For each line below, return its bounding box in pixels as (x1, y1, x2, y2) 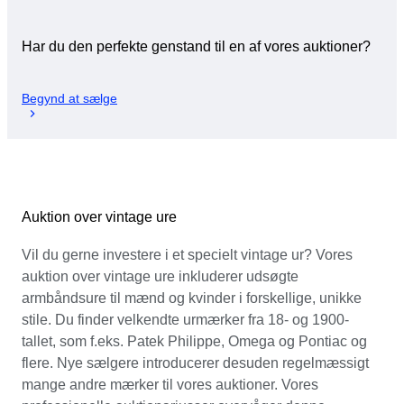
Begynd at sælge (22, 90, 117, 106)
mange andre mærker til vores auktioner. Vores (22, 376, 318, 392)
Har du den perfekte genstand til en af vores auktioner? (22, 39, 371, 55)
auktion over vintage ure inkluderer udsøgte (22, 268, 298, 284)
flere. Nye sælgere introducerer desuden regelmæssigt (22, 354, 369, 371)
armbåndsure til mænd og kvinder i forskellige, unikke (22, 289, 362, 306)
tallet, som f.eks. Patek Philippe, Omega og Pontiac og (22, 333, 367, 349)
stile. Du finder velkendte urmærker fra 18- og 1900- (22, 311, 349, 327)
